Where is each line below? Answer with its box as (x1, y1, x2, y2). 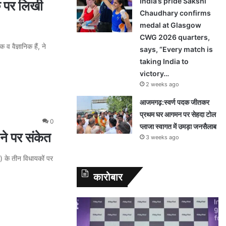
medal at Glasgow (140, 21, 201, 29)
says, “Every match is (140, 45, 213, 53)
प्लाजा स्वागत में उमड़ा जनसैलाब (140, 122, 218, 131)
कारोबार (93, 171, 123, 183)
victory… (140, 69, 169, 78)
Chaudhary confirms (140, 9, 211, 17)
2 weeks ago (146, 81, 179, 88)
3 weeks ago (146, 134, 179, 141)
